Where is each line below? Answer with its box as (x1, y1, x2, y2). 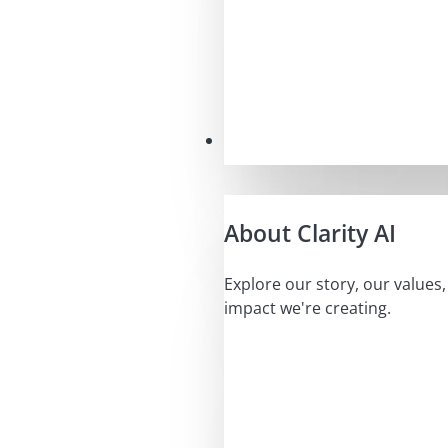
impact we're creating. (224, 297, 391, 320)
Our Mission (224, 129, 315, 152)
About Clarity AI (224, 217, 396, 249)
